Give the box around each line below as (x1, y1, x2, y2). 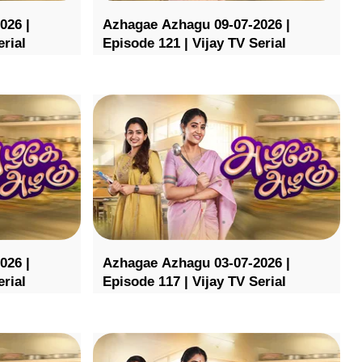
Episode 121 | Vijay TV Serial (102, 35, 286, 51)
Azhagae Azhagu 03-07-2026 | (102, 255, 290, 271)
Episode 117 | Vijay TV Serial (102, 274, 286, 290)
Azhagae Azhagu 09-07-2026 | (102, 16, 290, 32)
